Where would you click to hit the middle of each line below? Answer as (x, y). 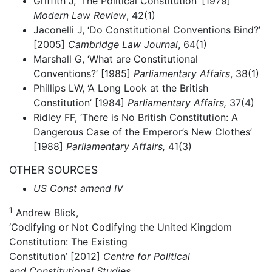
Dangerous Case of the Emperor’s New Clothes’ (143, 131)
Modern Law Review (80, 15)
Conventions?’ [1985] (82, 73)
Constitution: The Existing (68, 241)
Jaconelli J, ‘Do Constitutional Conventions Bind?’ (147, 29)
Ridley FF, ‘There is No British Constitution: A (136, 117)
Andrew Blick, (46, 212)
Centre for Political (147, 256)
